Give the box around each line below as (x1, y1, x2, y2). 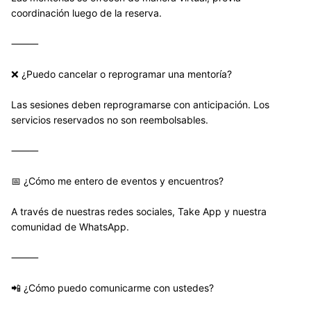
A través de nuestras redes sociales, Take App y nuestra (11, 205, 267, 217)
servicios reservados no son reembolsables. (11, 114, 208, 126)
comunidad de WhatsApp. (11, 221, 129, 233)
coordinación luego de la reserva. (11, 7, 162, 19)
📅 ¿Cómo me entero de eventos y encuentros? (11, 175, 224, 187)
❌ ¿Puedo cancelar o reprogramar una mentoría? (11, 68, 232, 80)
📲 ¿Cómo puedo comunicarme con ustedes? (11, 282, 214, 294)
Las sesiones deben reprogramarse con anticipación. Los (11, 99, 269, 110)
